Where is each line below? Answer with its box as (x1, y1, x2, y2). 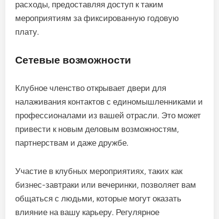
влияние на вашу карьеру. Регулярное (15, 207, 160, 218)
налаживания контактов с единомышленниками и (15, 97, 203, 107)
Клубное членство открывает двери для (15, 83, 167, 93)
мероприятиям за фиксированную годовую (15, 13, 179, 23)
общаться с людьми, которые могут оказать (15, 194, 182, 204)
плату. (15, 27, 40, 37)
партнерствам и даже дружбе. (15, 138, 129, 148)
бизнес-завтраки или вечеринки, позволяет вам (15, 180, 197, 190)
